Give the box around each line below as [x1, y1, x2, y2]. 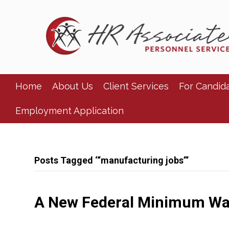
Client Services [103, 81, 169, 91]
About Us [52, 81, 93, 91]
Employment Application [15, 105, 124, 116]
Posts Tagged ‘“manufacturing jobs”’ [34, 155, 189, 166]
